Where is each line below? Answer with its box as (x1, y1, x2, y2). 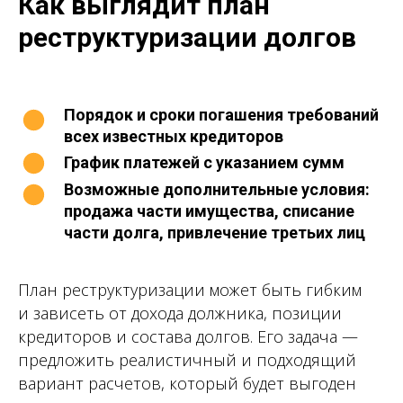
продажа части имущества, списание (64, 201, 354, 221)
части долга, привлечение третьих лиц (64, 223, 365, 243)
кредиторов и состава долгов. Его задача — (18, 326, 358, 348)
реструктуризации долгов (18, 22, 356, 54)
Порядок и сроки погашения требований (64, 105, 379, 125)
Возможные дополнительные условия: (64, 180, 370, 200)
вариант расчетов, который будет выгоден (18, 372, 356, 395)
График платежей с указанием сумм (64, 153, 345, 173)
